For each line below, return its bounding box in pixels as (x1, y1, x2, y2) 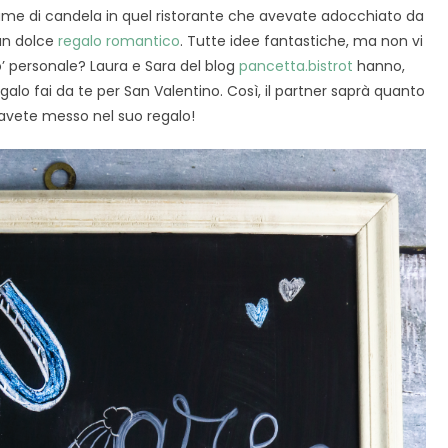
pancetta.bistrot (239, 56, 354, 77)
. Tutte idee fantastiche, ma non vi (179, 31, 423, 52)
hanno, (353, 56, 406, 77)
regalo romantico (57, 31, 180, 52)
